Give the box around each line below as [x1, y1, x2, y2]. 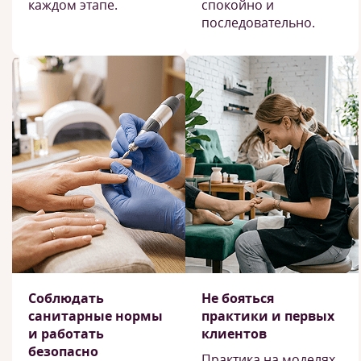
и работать [28, 325, 104, 342]
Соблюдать [28, 289, 104, 307]
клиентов [201, 325, 267, 342]
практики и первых [201, 307, 334, 325]
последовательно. [201, 14, 315, 31]
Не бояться [201, 289, 274, 307]
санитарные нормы [28, 307, 163, 325]
